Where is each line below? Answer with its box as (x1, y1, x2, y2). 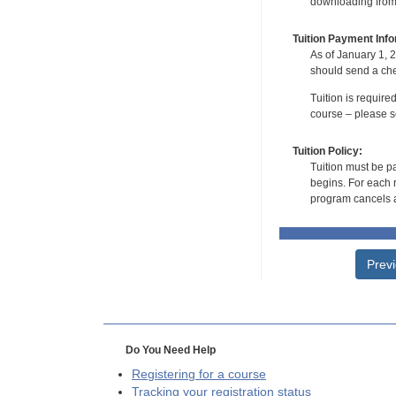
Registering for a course (132, 367, 266, 381)
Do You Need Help (125, 343, 216, 356)
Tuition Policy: (292, 144, 362, 157)
